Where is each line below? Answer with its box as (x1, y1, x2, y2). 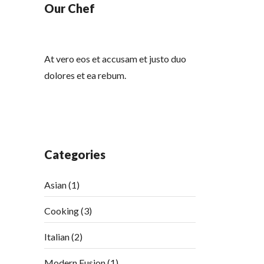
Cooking (44, 205, 80, 216)
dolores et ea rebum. (44, 70, 127, 81)
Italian (44, 231, 70, 242)
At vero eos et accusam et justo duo (44, 53, 187, 64)
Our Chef (44, 1, 95, 15)
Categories (44, 147, 106, 161)
